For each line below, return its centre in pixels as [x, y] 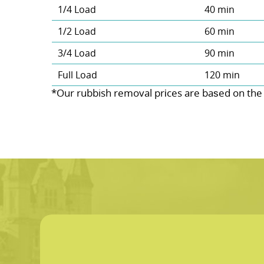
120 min [222, 75]
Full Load [77, 75]
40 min [219, 9]
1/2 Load [77, 31]
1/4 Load [77, 9]
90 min [219, 53]
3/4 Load [77, 53]
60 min [219, 31]
